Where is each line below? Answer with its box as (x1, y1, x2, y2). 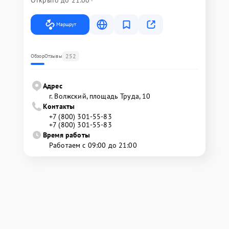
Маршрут (56, 21, 76, 28)
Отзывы (44, 53, 62, 59)
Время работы (43, 130, 90, 140)
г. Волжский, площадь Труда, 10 (49, 91, 151, 101)
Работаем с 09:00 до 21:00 (49, 141, 137, 150)
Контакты (43, 102, 75, 111)
